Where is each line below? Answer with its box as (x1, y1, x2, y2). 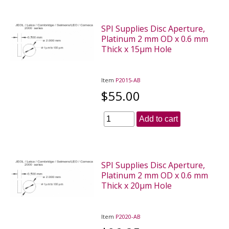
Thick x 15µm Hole (101, 43, 172, 55)
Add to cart (139, 114, 178, 123)
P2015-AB (116, 76, 141, 84)
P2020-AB (116, 212, 141, 220)
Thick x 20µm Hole (101, 179, 172, 191)
